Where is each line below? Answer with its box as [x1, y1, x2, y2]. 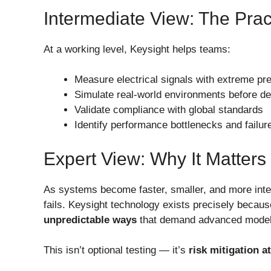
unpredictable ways [44, 214, 137, 226]
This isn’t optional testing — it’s [44, 244, 189, 256]
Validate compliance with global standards [74, 104, 263, 116]
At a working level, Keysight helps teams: [44, 43, 230, 55]
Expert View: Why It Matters [44, 148, 266, 169]
